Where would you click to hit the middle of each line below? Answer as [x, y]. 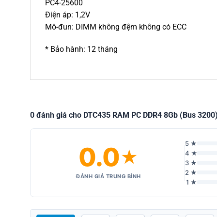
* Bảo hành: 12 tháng [81, 49]
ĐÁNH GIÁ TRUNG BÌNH [108, 177]
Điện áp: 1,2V [68, 15]
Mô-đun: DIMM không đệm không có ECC [116, 27]
